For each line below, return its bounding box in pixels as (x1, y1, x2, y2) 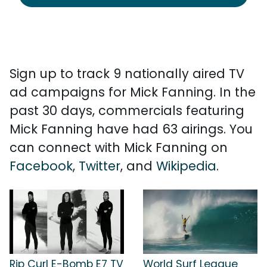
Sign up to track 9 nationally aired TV (10, 65, 244, 82)
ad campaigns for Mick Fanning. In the (10, 83, 256, 101)
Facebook (10, 157, 73, 175)
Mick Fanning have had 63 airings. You (10, 120, 253, 138)
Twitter (79, 157, 120, 175)
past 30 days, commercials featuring (10, 102, 244, 119)
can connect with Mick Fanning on (10, 139, 228, 156)
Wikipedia (156, 157, 216, 175)
